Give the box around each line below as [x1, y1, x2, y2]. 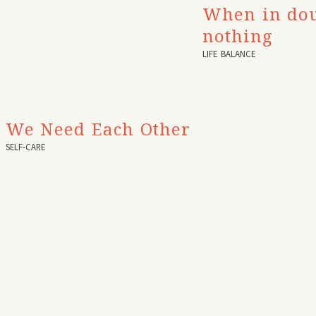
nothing [202, 24, 273, 48]
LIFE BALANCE [202, 48, 255, 60]
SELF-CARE [5, 141, 45, 153]
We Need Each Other [5, 117, 190, 141]
